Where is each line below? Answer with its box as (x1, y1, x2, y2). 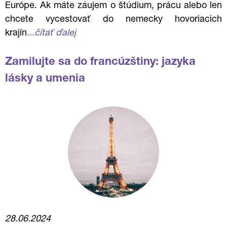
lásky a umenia (5, 73, 85, 85)
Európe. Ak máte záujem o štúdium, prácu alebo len (5, 2, 222, 11)
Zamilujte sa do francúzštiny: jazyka (5, 57, 196, 68)
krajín (5, 29, 27, 38)
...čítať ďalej (27, 29, 76, 38)
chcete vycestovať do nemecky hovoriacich (5, 15, 222, 24)
